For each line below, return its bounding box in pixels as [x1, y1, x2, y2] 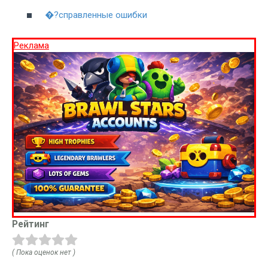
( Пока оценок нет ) [12, 248, 75, 257]
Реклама [14, 39, 49, 51]
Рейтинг [12, 218, 49, 230]
